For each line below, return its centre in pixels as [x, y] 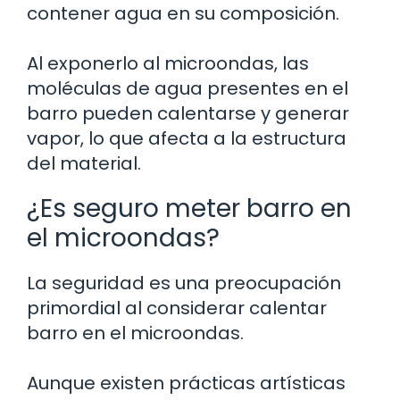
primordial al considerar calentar [177, 308]
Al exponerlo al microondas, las [168, 63]
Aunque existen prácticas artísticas [186, 383]
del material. [84, 163]
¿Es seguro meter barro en [189, 208]
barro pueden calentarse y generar [188, 113]
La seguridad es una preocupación [184, 283]
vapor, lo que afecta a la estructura [187, 138]
